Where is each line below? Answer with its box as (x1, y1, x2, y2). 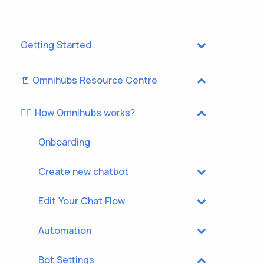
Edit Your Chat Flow (38, 194, 125, 207)
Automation (38, 223, 91, 237)
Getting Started (21, 38, 91, 51)
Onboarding (38, 135, 90, 148)
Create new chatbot (38, 164, 128, 178)
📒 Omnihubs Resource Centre (21, 73, 157, 87)
